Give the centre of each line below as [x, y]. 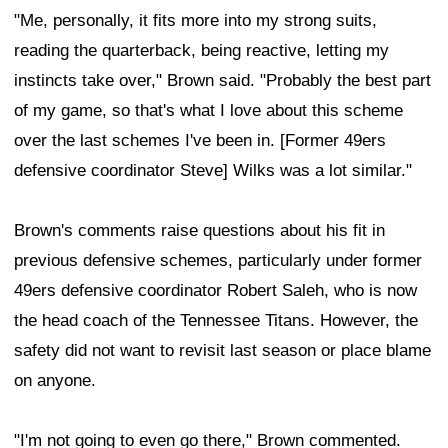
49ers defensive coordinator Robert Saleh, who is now [215, 291]
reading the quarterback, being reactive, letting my [201, 51]
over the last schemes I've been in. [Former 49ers [200, 141]
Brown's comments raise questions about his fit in [199, 231]
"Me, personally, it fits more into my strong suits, [195, 21]
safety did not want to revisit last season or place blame [222, 351]
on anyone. [55, 381]
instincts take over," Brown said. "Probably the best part [222, 81]
